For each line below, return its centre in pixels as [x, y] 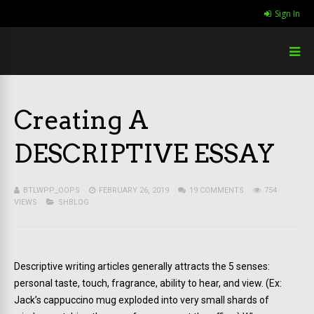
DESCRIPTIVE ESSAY [144, 153]
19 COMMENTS [217, 190]
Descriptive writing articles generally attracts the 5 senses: [142, 266]
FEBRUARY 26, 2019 [134, 190]
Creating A [81, 120]
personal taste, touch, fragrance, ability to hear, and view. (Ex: [148, 283]
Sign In [287, 14]
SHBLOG [74, 202]
